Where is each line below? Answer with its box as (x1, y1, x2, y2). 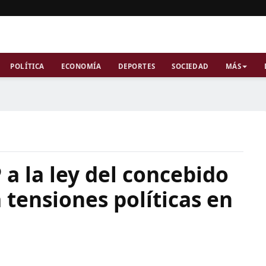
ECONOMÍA (61, 62, 102, 71)
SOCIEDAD (172, 62, 209, 71)
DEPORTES (118, 62, 156, 71)
